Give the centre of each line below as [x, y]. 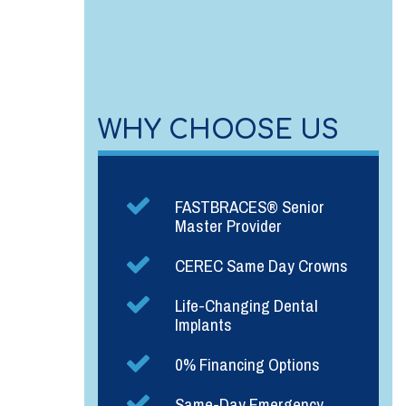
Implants [203, 324]
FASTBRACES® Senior [250, 206]
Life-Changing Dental [246, 305]
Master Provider [228, 225]
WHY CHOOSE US [218, 130]
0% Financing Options [247, 364]
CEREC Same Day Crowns [261, 265]
